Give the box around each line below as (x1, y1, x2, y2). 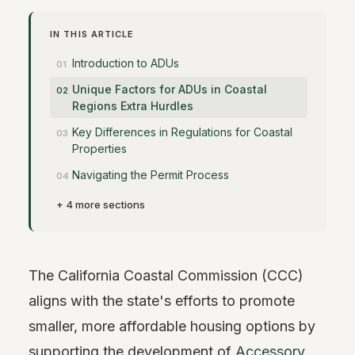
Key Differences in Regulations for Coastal (72, 125, 292, 139)
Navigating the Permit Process (72, 168, 229, 181)
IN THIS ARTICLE (50, 29, 135, 40)
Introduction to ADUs (72, 56, 179, 70)
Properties (72, 142, 127, 155)
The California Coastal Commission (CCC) (29, 267, 303, 284)
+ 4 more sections (56, 198, 145, 211)
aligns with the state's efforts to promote (29, 292, 295, 309)
